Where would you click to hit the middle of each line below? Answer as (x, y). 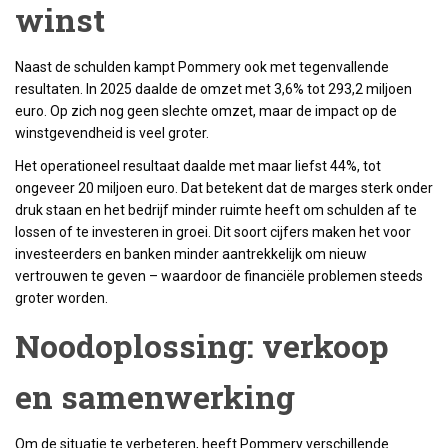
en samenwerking (155, 396)
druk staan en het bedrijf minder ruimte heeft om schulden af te (216, 210)
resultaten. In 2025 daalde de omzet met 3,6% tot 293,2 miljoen (213, 89)
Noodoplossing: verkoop (202, 345)
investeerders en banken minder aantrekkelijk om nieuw (191, 254)
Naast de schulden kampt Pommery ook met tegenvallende (202, 67)
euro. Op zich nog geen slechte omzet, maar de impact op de (206, 111)
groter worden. (61, 298)
